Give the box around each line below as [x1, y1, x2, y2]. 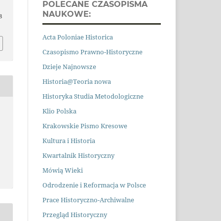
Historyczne [106, 47, 143, 57]
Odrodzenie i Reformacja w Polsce [42, 181, 146, 190]
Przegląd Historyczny [42, 210, 107, 220]
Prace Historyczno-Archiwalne [42, 195, 134, 205]
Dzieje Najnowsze [42, 62, 96, 72]
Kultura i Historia [42, 136, 95, 146]
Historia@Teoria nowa [42, 77, 111, 86]
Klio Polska [42, 107, 76, 116]
